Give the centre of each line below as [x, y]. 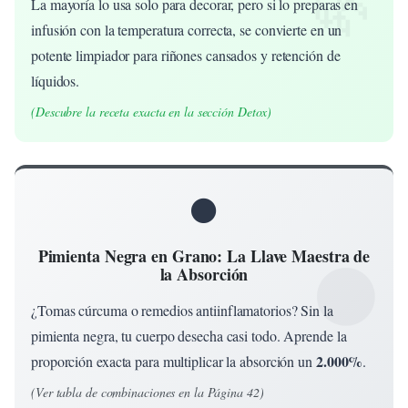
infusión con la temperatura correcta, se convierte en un [187, 29]
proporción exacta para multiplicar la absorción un [173, 361]
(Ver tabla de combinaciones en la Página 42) [148, 392]
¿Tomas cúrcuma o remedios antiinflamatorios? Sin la [182, 310]
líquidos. [56, 80]
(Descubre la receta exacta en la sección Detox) [152, 111]
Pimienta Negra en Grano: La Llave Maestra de [204, 255]
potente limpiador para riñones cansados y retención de [186, 55]
